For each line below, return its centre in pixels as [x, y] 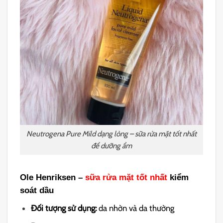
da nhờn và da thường [137, 208]
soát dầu [37, 191]
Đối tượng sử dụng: [65, 208]
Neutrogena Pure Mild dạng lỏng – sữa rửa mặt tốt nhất [111, 133]
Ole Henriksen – [53, 178]
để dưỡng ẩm [111, 145]
